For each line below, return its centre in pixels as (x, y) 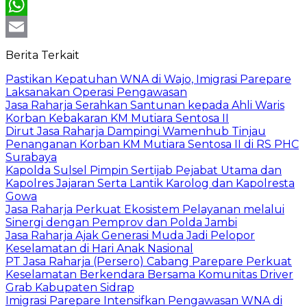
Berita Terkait (42, 55)
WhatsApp (31, 26)
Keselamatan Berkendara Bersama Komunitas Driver (149, 274)
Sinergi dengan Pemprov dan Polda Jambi (121, 222)
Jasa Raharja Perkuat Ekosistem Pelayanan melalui (145, 209)
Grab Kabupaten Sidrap (70, 287)
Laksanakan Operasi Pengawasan (96, 92)
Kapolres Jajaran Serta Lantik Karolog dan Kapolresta (150, 183)
